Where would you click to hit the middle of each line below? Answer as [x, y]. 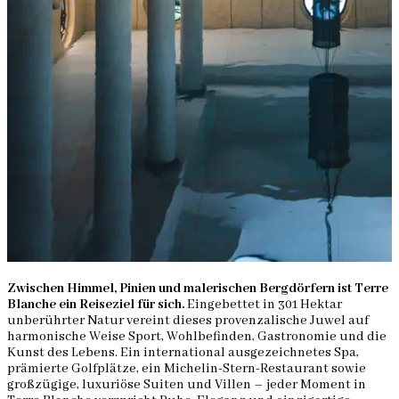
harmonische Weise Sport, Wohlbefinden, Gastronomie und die [197, 337]
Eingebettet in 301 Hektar [263, 305]
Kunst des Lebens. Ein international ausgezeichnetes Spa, [183, 353]
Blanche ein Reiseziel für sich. [96, 305]
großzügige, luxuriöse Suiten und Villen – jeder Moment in [187, 385]
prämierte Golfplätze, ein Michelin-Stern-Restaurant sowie [187, 369]
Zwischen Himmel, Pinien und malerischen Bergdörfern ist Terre [198, 289]
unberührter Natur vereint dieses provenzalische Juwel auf [188, 321]
